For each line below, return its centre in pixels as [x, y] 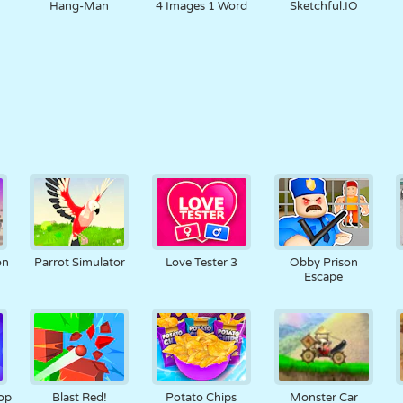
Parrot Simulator [79, 263]
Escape [324, 277]
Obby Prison [323, 263]
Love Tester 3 [201, 263]
